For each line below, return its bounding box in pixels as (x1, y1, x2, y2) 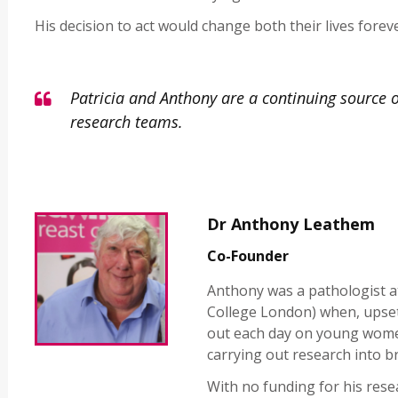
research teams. (70, 111, 183, 133)
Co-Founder (207, 246, 290, 267)
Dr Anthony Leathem (207, 213, 376, 235)
